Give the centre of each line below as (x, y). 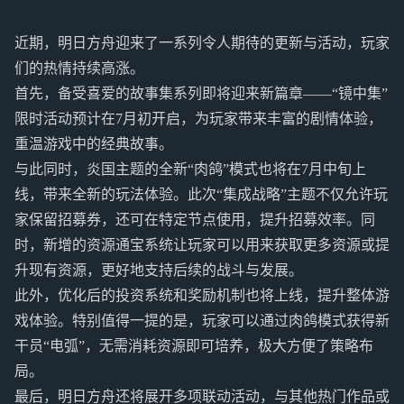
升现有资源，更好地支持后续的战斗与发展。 (159, 270)
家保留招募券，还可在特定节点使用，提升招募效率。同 (195, 220)
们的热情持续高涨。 (79, 68)
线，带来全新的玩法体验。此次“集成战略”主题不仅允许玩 (201, 194)
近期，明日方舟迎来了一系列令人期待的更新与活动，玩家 (202, 43)
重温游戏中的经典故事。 (94, 144)
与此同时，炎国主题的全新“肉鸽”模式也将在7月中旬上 (190, 169)
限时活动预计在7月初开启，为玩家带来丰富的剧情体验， (198, 119)
